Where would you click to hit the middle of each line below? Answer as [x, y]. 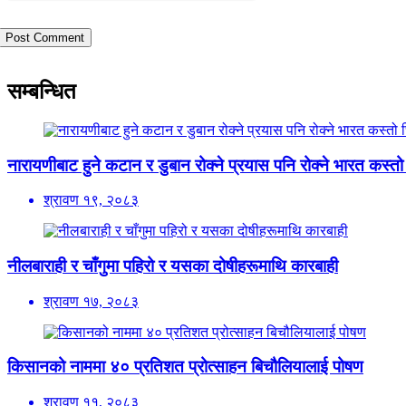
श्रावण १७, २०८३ [91, 301]
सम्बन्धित [42, 91]
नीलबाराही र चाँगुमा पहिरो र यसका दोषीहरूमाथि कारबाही [173, 266]
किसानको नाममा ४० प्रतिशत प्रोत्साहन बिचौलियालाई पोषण [185, 367]
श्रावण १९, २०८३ [91, 200]
